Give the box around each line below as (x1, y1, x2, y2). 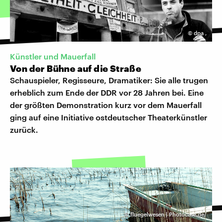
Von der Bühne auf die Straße (10, 63, 142, 74)
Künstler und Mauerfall (10, 52, 96, 61)
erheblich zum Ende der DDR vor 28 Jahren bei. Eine (10, 88, 204, 98)
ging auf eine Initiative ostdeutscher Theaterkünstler (10, 112, 207, 122)
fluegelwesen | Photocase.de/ (130, 211, 207, 218)
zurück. (10, 125, 38, 135)
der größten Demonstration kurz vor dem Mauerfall (10, 100, 202, 110)
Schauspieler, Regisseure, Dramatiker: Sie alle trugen (10, 75, 208, 85)
